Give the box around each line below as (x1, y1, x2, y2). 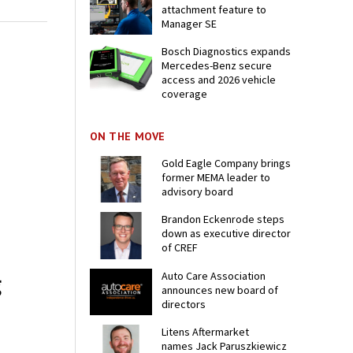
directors (162, 296, 206, 311)
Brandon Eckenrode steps (162, 212, 285, 227)
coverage (162, 87, 208, 102)
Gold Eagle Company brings (162, 156, 292, 171)
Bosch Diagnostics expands (162, 44, 292, 59)
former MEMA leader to (162, 170, 271, 185)
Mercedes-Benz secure (162, 58, 273, 73)
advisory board (162, 184, 234, 199)
